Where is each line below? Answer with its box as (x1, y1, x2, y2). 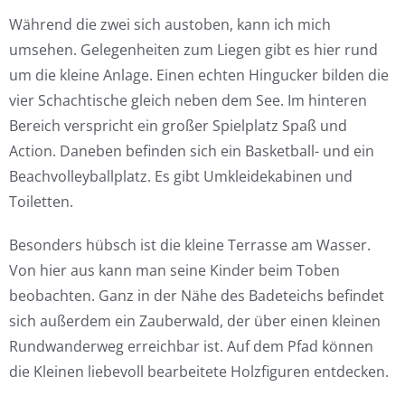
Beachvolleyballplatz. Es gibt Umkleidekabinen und (9, 166, 353, 187)
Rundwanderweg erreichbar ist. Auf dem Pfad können (9, 336, 373, 357)
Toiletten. (9, 192, 73, 212)
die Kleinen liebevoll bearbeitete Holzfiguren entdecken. (9, 362, 389, 382)
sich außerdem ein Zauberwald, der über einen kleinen (9, 311, 381, 332)
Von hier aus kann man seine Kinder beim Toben (9, 260, 340, 281)
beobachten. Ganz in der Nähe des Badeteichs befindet (9, 286, 384, 306)
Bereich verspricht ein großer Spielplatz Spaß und (9, 116, 347, 137)
